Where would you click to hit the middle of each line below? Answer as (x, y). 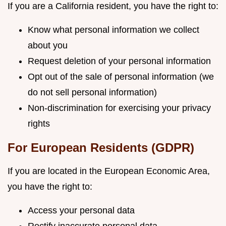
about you (48, 45)
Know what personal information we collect (114, 30)
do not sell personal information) (92, 92)
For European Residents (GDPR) (101, 148)
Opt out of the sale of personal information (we (121, 77)
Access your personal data (81, 210)
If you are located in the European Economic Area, (109, 171)
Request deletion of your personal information (119, 61)
